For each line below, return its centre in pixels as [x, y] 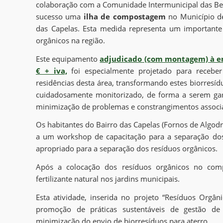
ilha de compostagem [124, 16]
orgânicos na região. [70, 40]
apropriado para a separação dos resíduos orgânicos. [127, 149]
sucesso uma [60, 16]
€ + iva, [52, 70]
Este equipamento [68, 58]
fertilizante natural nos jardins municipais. [108, 179]
